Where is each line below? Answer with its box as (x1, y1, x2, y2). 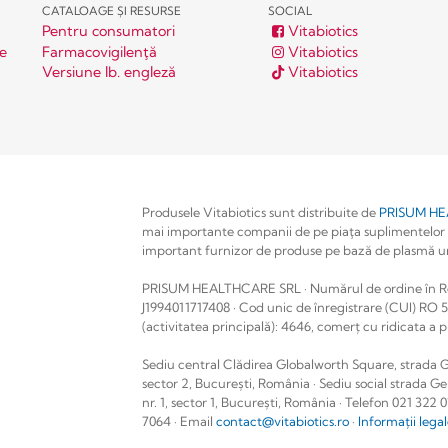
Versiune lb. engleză (41, 63, 176, 82)
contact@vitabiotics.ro (216, 412, 350, 429)
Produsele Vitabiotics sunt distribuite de (142, 203, 380, 220)
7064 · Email (142, 412, 217, 429)
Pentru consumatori (41, 22, 175, 41)
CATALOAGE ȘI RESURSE (41, 4, 181, 19)
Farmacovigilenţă (41, 42, 157, 61)
